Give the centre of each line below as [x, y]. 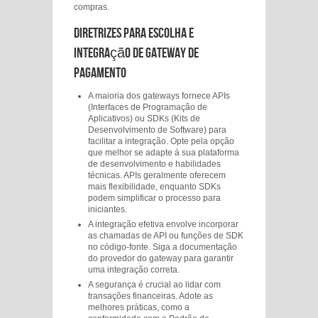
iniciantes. [108, 209]
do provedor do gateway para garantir [161, 258]
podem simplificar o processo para [154, 198]
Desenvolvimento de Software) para [157, 130]
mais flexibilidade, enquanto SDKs [154, 187]
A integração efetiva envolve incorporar [163, 224]
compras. [92, 7]
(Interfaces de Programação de [148, 107]
